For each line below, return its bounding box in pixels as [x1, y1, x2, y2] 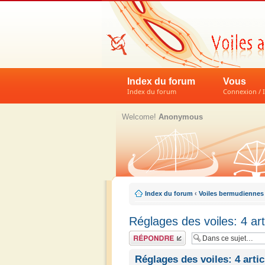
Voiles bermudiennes [199, 190, 264, 197]
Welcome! [122, 112, 159, 121]
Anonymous [159, 112, 203, 121]
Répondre [129, 231, 157, 238]
